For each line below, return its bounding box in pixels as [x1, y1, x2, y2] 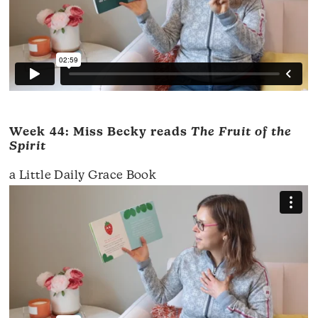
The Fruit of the [190, 126, 292, 138]
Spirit [9, 140, 46, 153]
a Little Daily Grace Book [9, 169, 156, 182]
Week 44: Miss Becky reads [9, 126, 191, 138]
